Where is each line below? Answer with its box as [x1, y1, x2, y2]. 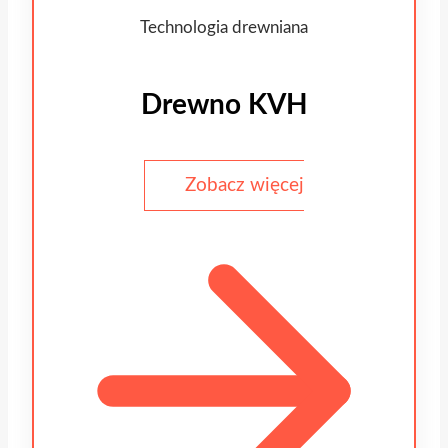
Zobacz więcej [185, 175, 304, 195]
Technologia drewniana [140, 19, 308, 37]
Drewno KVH [140, 91, 308, 120]
